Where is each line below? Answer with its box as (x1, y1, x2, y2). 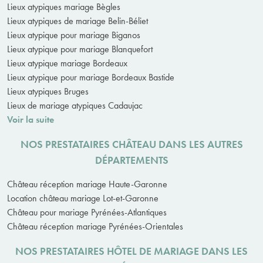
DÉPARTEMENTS (95, 153, 168, 167)
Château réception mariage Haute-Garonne (7, 177, 167, 190)
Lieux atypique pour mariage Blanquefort (7, 42, 153, 55)
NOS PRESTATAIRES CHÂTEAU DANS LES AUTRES (20, 137, 243, 151)
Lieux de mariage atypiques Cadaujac (7, 99, 143, 112)
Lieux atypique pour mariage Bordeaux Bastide (7, 70, 174, 83)
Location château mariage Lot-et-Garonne (7, 191, 159, 204)
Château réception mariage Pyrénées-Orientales (7, 220, 183, 232)
